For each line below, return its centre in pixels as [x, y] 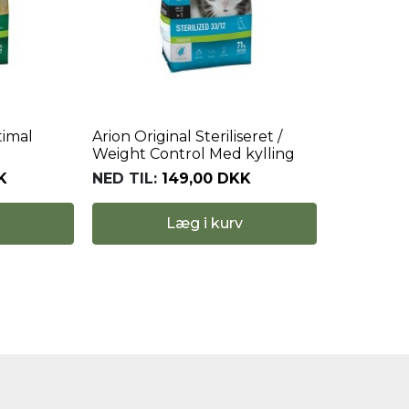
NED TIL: [124, 178]
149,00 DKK [206, 178]
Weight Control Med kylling [193, 153]
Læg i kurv [204, 223]
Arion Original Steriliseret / [187, 136]
